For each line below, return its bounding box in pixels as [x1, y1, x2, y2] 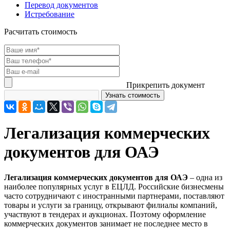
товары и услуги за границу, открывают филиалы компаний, [4, 200, 217, 209]
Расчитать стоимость [4, 27, 77, 36]
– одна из [188, 172, 222, 182]
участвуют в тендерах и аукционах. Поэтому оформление [4, 209, 206, 219]
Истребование [25, 10, 74, 18]
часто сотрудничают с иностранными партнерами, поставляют [4, 191, 224, 200]
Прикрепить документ [126, 81, 205, 89]
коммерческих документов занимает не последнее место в [4, 219, 208, 228]
